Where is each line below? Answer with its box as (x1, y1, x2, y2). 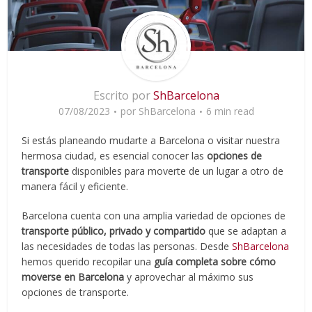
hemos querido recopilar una (22, 254, 155, 268)
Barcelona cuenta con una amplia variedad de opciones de (22, 208, 286, 222)
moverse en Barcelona (22, 270, 125, 283)
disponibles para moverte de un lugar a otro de (69, 164, 284, 178)
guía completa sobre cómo (154, 254, 276, 268)
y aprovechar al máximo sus (124, 270, 254, 283)
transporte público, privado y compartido (22, 224, 206, 237)
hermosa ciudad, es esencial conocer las (22, 148, 208, 162)
